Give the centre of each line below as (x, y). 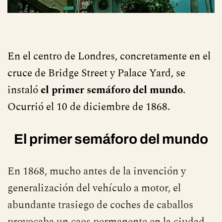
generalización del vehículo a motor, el (94, 188)
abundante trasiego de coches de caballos (100, 205)
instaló (24, 90)
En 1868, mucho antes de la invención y (97, 171)
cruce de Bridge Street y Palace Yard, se (96, 73)
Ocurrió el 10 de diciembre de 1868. (89, 107)
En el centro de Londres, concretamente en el (109, 56)
